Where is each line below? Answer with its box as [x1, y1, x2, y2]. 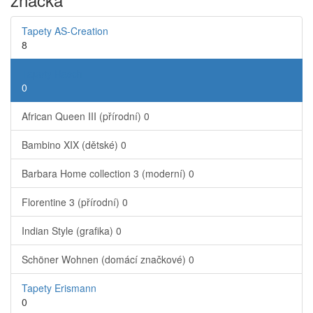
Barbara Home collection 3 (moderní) [22, 166, 189, 180]
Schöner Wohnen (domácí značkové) [22, 252, 189, 266]
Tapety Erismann [22, 281, 96, 295]
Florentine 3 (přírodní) [22, 195, 122, 209]
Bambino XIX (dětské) [22, 138, 121, 152]
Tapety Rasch [22, 66, 82, 80]
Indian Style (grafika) [22, 224, 116, 238]
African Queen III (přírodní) [22, 109, 144, 123]
